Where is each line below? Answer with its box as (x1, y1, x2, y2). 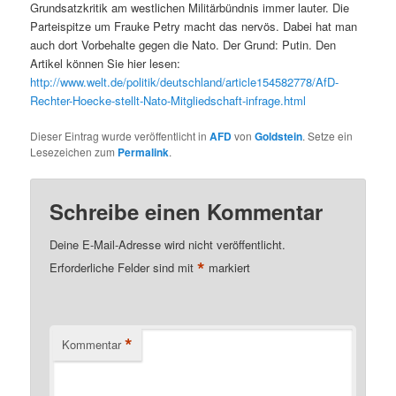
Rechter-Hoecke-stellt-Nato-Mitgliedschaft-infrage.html (30, 91, 307, 109)
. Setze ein (302, 127, 354, 143)
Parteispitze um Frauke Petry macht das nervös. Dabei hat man (30, 17, 358, 34)
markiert (205, 259, 251, 277)
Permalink (118, 143, 170, 160)
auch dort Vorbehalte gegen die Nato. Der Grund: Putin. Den (30, 35, 337, 53)
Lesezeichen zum (30, 143, 118, 159)
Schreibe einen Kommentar (49, 196, 324, 227)
